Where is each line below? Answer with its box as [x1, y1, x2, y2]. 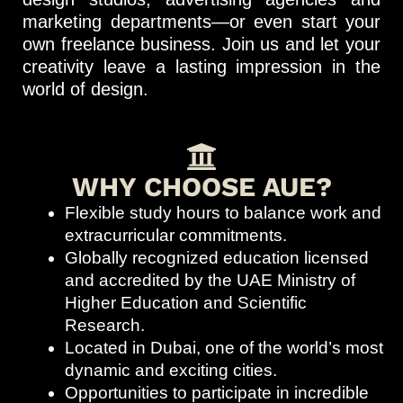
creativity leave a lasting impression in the [22, 56, 381, 76]
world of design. [22, 78, 148, 99]
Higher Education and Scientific [65, 292, 307, 312]
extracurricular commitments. [65, 225, 287, 245]
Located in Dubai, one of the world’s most [65, 337, 383, 357]
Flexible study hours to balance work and [65, 202, 381, 222]
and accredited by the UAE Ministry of [65, 270, 355, 290]
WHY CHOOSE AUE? [71, 170, 332, 202]
